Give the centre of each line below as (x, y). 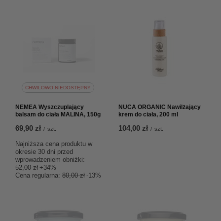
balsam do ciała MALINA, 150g (58, 114)
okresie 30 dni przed (44, 152)
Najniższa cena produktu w (54, 144)
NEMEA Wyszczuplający (50, 107)
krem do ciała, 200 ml (148, 114)
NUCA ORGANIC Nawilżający (160, 107)
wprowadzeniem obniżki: (50, 160)
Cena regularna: (39, 175)
